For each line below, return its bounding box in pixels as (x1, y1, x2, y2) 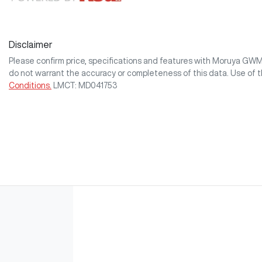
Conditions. (9, 81, 51, 90)
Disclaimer (9, 40, 53, 50)
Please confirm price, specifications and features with (9, 57, 212, 65)
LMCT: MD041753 (53, 81, 117, 90)
